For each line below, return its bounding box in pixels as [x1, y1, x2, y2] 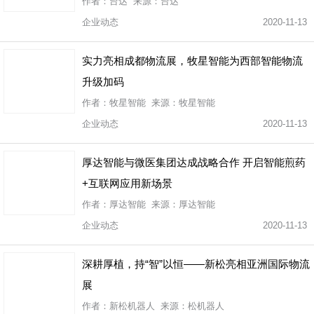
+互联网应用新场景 [82, 177, 172, 189]
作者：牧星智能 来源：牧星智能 [82, 97, 215, 108]
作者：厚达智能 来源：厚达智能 [82, 199, 215, 210]
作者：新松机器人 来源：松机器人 [82, 301, 224, 311]
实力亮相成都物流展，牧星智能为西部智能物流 [82, 55, 303, 67]
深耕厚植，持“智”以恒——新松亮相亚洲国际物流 [82, 258, 310, 270]
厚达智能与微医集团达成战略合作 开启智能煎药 [82, 156, 306, 168]
